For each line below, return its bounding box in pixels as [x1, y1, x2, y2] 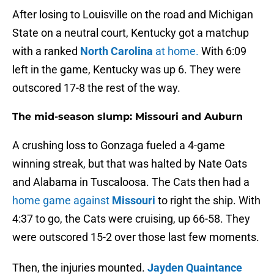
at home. [153, 45, 199, 58]
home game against [12, 194, 112, 207]
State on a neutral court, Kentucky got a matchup [12, 26, 249, 40]
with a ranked [12, 45, 80, 58]
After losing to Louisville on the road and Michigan [12, 8, 253, 21]
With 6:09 [199, 45, 246, 58]
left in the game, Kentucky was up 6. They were [12, 63, 241, 76]
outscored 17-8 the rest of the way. [12, 81, 180, 95]
